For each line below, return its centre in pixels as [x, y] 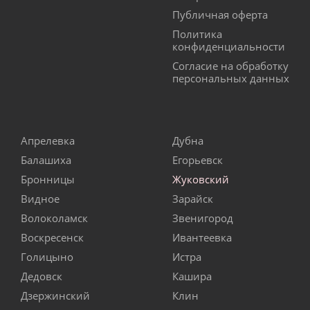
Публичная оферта [220, 15]
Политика [197, 34]
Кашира [192, 276]
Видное [40, 199]
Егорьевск [198, 160]
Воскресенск [52, 238]
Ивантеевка [202, 238]
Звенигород [203, 218]
